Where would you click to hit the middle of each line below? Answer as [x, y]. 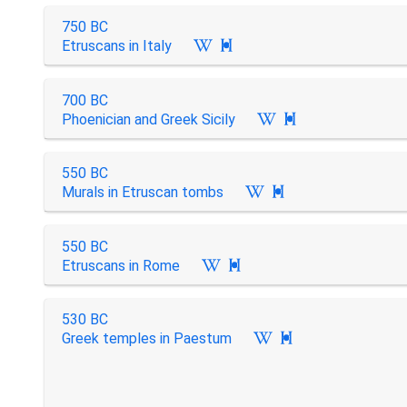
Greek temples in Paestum [146, 338]
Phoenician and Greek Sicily [148, 119]
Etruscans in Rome [120, 265]
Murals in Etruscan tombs [142, 192]
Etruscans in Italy [116, 46]
